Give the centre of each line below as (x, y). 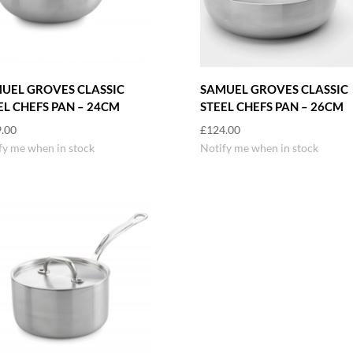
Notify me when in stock (259, 148)
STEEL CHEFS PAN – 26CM (271, 106)
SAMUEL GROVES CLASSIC (274, 89)
